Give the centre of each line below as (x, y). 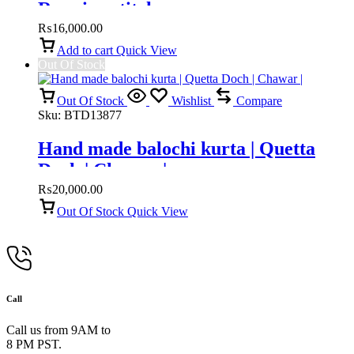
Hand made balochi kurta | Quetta (177, 148)
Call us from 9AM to (58, 330)
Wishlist (191, 100)
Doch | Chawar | (102, 169)
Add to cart (85, 50)
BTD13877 (93, 115)
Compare (259, 100)
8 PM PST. (34, 344)
